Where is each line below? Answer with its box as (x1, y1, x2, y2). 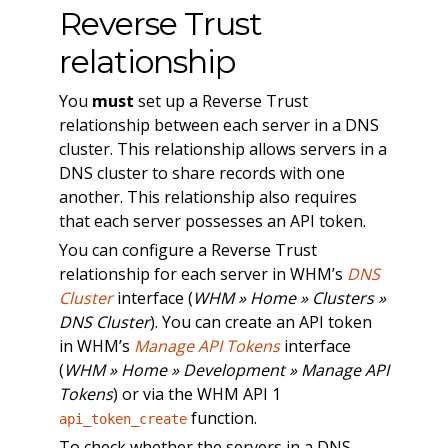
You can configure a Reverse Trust (58, 238, 317, 261)
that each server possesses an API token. (58, 209, 366, 232)
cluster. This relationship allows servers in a (58, 137, 387, 160)
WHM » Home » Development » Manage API (63, 358, 389, 381)
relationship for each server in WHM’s (58, 262, 347, 285)
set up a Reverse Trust (133, 89, 308, 112)
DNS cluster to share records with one (58, 161, 345, 184)
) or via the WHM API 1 (112, 382, 281, 405)
